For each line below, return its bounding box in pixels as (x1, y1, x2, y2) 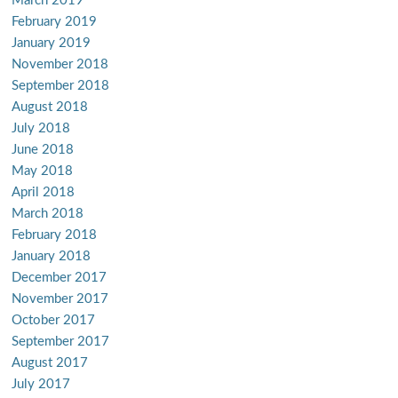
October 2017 (11, 314, 95, 327)
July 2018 (11, 122, 70, 135)
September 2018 (11, 79, 109, 92)
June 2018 (11, 143, 74, 156)
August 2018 (11, 100, 88, 114)
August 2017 (11, 356, 88, 370)
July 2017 (11, 378, 70, 391)
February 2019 (11, 15, 97, 28)
